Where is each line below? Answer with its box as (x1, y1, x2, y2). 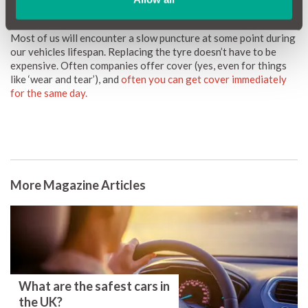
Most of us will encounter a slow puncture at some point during (10, 32, 296, 45)
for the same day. (10, 87, 87, 100)
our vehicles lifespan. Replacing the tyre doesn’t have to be (10, 45, 276, 58)
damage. (10, 10, 48, 23)
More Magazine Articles (10, 177, 146, 193)
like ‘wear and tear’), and (10, 73, 121, 86)
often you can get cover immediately (121, 73, 287, 86)
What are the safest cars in (19, 278, 170, 294)
